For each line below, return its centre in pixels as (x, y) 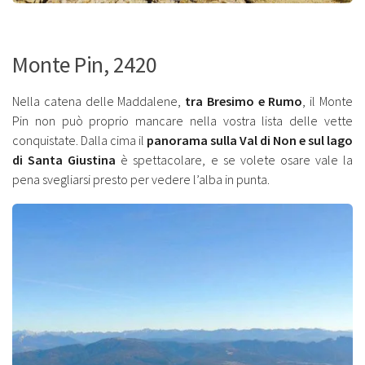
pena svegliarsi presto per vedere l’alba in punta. (141, 180)
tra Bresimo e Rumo (242, 101)
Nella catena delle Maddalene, (97, 101)
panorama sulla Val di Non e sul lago (250, 141)
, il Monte (328, 101)
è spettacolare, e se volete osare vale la (235, 160)
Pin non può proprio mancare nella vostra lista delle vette (182, 121)
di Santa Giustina (64, 160)
